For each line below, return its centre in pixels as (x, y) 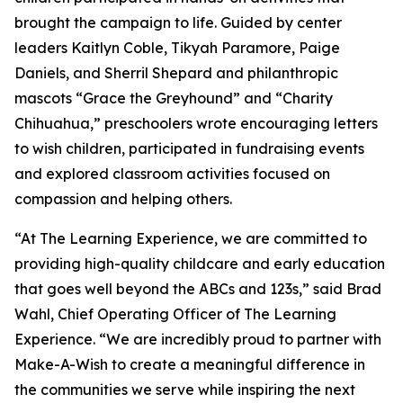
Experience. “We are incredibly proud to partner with (198, 340)
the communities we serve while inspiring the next (185, 390)
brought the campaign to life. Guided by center (178, 23)
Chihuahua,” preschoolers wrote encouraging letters (196, 124)
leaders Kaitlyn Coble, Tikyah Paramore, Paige (177, 48)
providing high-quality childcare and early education (200, 264)
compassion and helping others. (123, 199)
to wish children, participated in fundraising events (189, 149)
